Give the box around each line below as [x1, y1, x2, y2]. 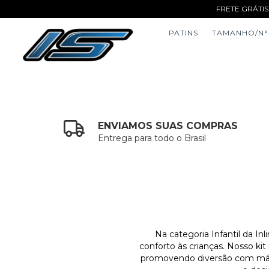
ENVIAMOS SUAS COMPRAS [98, 120, 238, 131]
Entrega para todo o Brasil [98, 133, 207, 144]
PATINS [169, 28, 199, 37]
